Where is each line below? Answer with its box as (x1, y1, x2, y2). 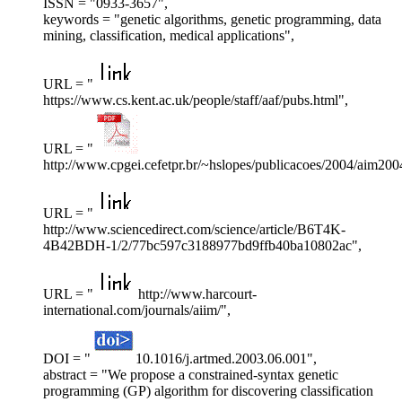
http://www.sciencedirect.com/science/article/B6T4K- (43, 222, 345, 238)
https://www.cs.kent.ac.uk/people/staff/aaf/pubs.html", (43, 92, 348, 109)
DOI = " (43, 351, 91, 367)
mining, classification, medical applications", (43, 28, 294, 44)
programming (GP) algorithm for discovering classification (43, 383, 373, 399)
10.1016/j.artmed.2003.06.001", (135, 351, 317, 367)
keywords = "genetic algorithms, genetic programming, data (43, 12, 381, 28)
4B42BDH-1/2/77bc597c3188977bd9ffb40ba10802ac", (43, 238, 362, 254)
